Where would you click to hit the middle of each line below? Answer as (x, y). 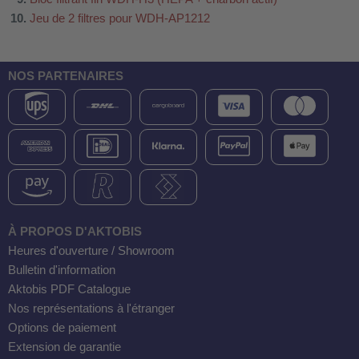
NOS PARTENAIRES (66, 76)
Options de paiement (62, 328)
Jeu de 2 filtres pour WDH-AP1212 (120, 18)
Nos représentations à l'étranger (91, 309)
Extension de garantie (65, 347)
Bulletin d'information (62, 270)
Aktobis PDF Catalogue (69, 289)
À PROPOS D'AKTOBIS (75, 232)
